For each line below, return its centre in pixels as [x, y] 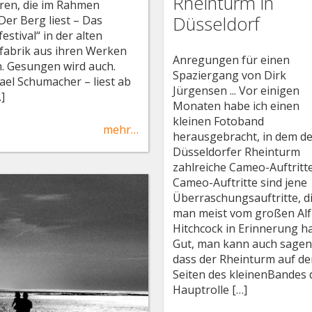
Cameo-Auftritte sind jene [240, 183]
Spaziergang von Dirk [230, 76]
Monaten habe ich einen [236, 106]
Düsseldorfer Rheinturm [237, 152]
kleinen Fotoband [219, 122]
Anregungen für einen [232, 60]
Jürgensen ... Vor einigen [236, 91]
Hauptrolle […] [210, 290]
